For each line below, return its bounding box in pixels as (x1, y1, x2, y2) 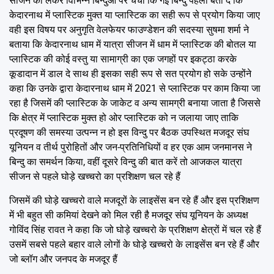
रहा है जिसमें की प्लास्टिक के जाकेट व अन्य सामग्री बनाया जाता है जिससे (9, 97, 261, 109)
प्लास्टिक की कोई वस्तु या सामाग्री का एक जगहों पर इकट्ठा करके (9, 53, 237, 65)
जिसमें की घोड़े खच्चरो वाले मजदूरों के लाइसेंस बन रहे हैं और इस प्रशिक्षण (9, 194, 259, 206)
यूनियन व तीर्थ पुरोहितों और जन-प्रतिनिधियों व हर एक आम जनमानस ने (9, 141, 252, 153)
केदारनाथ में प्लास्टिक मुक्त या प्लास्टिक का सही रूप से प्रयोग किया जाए (9, 9, 260, 21)
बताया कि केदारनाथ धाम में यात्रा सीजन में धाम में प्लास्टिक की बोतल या (9, 38, 256, 50)
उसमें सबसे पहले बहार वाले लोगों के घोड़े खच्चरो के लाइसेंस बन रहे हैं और (9, 238, 259, 250)
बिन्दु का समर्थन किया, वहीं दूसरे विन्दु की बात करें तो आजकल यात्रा (9, 155, 242, 168)
